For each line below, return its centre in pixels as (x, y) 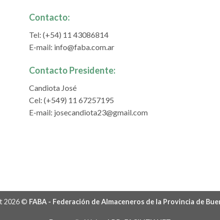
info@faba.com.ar (84, 47)
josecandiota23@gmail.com (101, 112)
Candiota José (53, 87)
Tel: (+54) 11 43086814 (69, 34)
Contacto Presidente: (72, 70)
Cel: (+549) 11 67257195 (71, 100)
